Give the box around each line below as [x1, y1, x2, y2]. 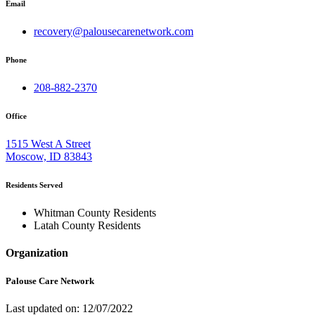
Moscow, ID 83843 [6, 150, 92, 163]
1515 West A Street [6, 138, 91, 150]
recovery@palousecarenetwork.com [34, 25, 193, 38]
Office [6, 112, 27, 121]
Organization [6, 247, 68, 259]
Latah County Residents [34, 219, 141, 232]
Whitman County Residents [34, 207, 156, 219]
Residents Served [6, 181, 63, 190]
